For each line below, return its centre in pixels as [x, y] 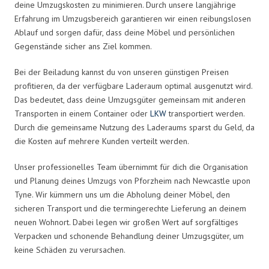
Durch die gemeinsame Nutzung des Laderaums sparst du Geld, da [134, 127]
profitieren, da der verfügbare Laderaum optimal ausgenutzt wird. [133, 86]
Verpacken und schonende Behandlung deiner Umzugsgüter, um [129, 236]
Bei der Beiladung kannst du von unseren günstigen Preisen [122, 72]
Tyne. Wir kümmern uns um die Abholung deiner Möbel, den [122, 194]
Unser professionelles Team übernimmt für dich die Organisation [131, 167]
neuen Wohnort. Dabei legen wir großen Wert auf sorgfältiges [126, 222]
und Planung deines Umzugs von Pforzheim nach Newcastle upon [132, 180]
